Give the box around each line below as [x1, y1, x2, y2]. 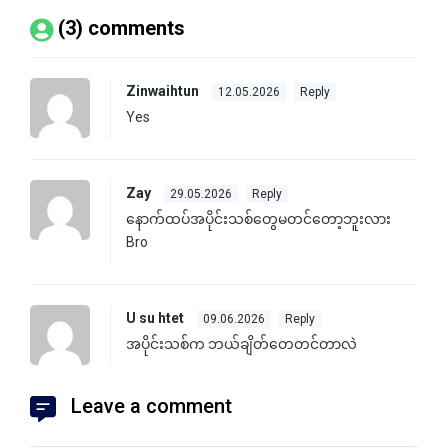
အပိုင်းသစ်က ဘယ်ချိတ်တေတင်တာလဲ [126, 336, 357, 353]
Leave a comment [71, 394, 232, 419]
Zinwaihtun [126, 83, 202, 100]
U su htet [126, 310, 187, 327]
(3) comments [58, 16, 185, 41]
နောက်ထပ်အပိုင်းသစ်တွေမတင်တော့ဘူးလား [126, 211, 391, 228]
